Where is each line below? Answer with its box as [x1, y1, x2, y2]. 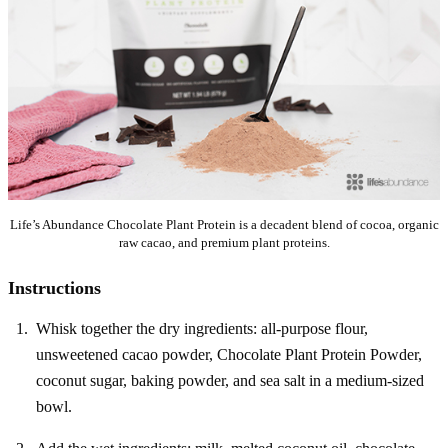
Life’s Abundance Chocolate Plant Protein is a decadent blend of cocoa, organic [9, 217, 439, 233]
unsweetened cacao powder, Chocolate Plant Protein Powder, [36, 346, 422, 364]
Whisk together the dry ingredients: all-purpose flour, [36, 320, 368, 338]
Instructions [8, 278, 101, 299]
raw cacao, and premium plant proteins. [118, 235, 330, 251]
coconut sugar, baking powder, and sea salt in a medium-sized [36, 372, 424, 390]
